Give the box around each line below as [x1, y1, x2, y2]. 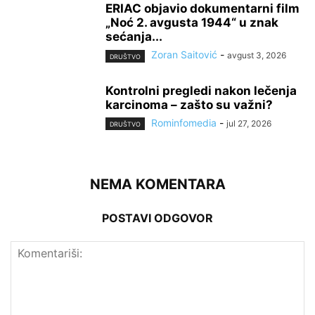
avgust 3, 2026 [227, 50, 286, 61]
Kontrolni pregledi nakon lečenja [105, 83, 297, 98]
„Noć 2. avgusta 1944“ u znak [105, 15, 278, 30]
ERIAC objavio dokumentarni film [105, 1, 300, 16]
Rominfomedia [151, 116, 217, 129]
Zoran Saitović [151, 49, 217, 61]
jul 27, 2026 [226, 117, 271, 129]
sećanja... [105, 30, 162, 44]
